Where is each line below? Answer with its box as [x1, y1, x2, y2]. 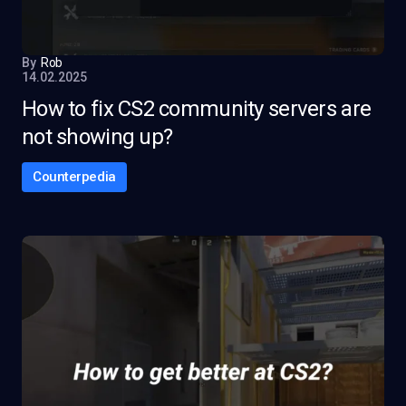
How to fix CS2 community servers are [22, 96, 372, 121]
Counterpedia [33, 169, 116, 185]
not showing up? [22, 124, 173, 150]
